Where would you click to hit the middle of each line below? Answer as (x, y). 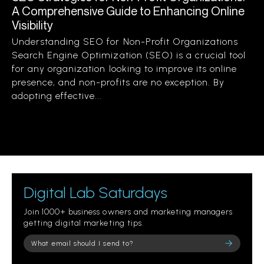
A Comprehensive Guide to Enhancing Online (128, 11)
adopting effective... (57, 96)
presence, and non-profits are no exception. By (118, 82)
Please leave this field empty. (80, 242)
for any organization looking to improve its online (125, 69)
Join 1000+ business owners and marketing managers (128, 212)
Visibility (32, 25)
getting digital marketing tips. (84, 223)
